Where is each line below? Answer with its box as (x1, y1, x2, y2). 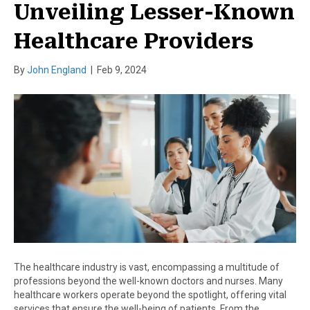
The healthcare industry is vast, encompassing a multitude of (14, 262, 280, 273)
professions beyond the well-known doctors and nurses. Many (14, 275, 283, 287)
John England (27, 64, 86, 76)
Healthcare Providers (14, 29, 253, 54)
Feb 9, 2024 (97, 64, 147, 76)
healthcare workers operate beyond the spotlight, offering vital (14, 289, 286, 301)
